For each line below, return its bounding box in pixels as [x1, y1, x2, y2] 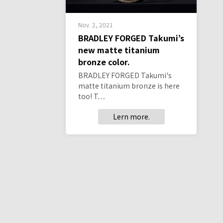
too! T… [78, 91, 105, 101]
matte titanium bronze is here [78, 80, 180, 91]
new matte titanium [78, 43, 160, 56]
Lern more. [112, 111, 150, 121]
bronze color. [78, 55, 130, 68]
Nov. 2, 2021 [78, 20, 113, 29]
